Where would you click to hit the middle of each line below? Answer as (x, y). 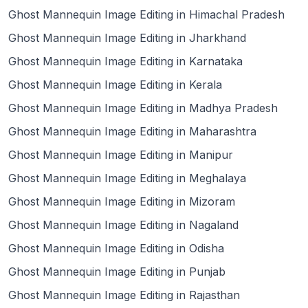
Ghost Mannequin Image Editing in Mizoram (122, 202)
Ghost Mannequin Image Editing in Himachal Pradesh (146, 15)
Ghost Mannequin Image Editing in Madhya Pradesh (143, 108)
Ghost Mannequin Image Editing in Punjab (117, 272)
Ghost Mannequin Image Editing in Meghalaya (127, 178)
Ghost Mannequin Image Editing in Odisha (116, 249)
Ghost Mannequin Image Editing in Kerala (115, 85)
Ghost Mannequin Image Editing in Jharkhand (127, 38)
